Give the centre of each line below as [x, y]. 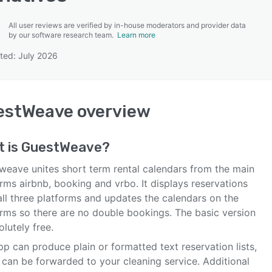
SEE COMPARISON [133, 60]
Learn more [136, 35]
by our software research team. [63, 35]
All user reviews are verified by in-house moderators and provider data [127, 25]
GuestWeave [62, 147]
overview [112, 111]
